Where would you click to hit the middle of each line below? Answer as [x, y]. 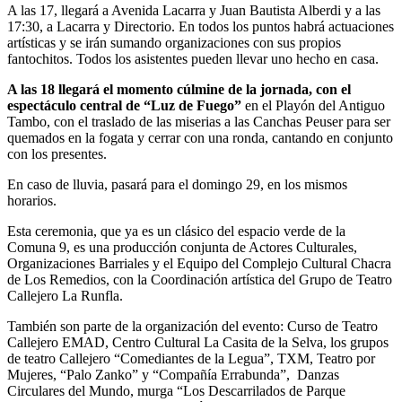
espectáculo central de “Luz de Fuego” [126, 105]
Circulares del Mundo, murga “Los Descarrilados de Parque [176, 390]
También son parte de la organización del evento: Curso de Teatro [192, 326]
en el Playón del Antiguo [315, 105]
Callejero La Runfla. [65, 295]
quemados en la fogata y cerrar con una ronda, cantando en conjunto [200, 137]
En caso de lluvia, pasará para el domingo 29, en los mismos [177, 184]
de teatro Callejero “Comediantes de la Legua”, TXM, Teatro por [191, 358]
